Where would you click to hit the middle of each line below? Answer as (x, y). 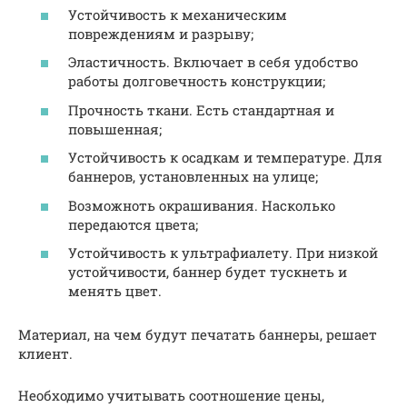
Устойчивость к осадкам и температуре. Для (225, 158)
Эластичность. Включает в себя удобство (213, 62)
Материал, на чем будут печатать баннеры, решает (198, 335)
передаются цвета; (133, 224)
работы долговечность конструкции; (197, 81)
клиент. (45, 354)
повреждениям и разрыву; (161, 33)
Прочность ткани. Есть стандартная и (201, 109)
